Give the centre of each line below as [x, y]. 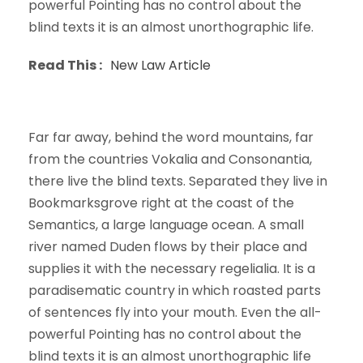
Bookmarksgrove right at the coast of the [161, 203]
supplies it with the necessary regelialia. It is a [172, 268]
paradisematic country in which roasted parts [175, 290]
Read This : [68, 65]
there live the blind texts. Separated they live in [178, 181]
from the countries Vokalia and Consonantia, [170, 159]
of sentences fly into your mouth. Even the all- [175, 312]
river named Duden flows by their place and [168, 246]
